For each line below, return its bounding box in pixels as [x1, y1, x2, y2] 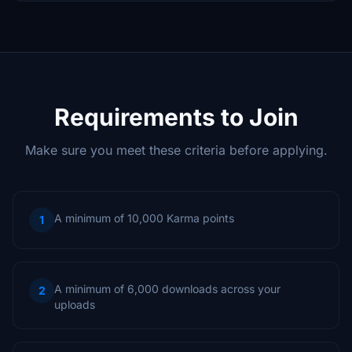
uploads [54, 298, 95, 311]
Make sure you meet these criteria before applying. [24, 142, 328, 158]
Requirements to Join [53, 103, 299, 131]
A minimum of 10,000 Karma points [54, 211, 234, 225]
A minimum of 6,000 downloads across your [54, 282, 280, 295]
